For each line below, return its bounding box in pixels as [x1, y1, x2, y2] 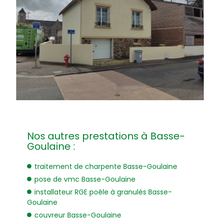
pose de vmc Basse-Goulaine [34, 174, 136, 185]
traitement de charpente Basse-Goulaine [34, 162, 177, 172]
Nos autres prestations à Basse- [27, 129, 185, 143]
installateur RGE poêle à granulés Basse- [34, 187, 172, 197]
